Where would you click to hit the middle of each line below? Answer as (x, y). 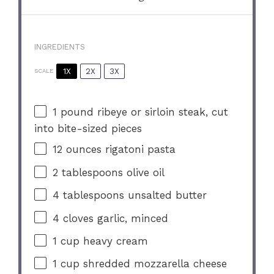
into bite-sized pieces (88, 128)
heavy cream (114, 241)
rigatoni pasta (139, 150)
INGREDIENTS (60, 47)
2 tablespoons (88, 172)
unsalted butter (166, 195)
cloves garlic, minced (114, 218)
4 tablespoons (89, 195)
